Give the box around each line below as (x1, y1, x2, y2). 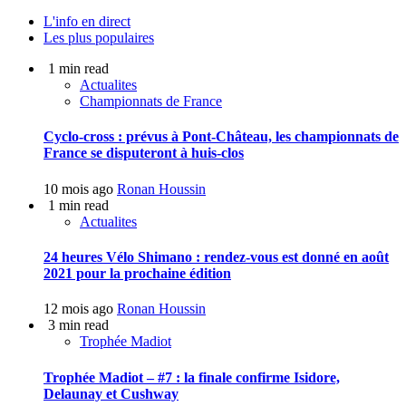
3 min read (48, 317, 109, 333)
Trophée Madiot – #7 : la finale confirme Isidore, (43, 369, 340, 385)
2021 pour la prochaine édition (43, 266, 231, 282)
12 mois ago (43, 301, 113, 317)
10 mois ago (43, 180, 113, 197)
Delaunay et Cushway (43, 385, 179, 401)
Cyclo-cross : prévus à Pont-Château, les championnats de (43, 129, 399, 145)
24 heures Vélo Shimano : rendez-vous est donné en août (43, 249, 389, 266)
